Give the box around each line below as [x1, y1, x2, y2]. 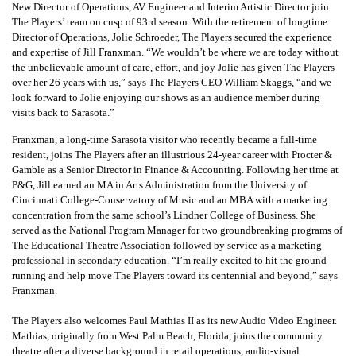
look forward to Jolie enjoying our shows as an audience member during [12, 91, 320, 104]
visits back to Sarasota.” [12, 106, 117, 119]
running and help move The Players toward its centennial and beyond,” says [12, 269, 338, 282]
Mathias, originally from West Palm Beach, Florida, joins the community [12, 330, 323, 342]
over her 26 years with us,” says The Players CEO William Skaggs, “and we [12, 76, 331, 89]
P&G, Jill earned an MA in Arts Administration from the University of [12, 179, 307, 192]
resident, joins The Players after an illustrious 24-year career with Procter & [12, 149, 332, 161]
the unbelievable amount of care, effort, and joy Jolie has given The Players [12, 61, 335, 74]
